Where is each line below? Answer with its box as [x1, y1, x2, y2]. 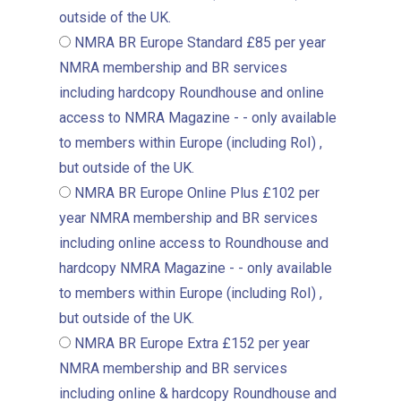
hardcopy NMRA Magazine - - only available [59, 260, 332, 277]
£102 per [262, 184, 320, 201]
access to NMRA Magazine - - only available [59, 109, 337, 126]
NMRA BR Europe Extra [74, 335, 218, 352]
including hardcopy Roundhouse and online [59, 84, 324, 101]
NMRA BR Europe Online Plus [74, 184, 259, 201]
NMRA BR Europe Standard [74, 34, 243, 51]
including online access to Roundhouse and [59, 235, 328, 252]
